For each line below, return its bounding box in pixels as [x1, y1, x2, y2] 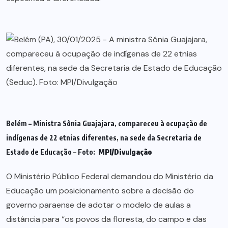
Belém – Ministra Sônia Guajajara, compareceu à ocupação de [6, 119, 207, 128]
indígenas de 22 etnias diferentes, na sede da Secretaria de [6, 133, 202, 142]
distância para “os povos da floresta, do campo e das [6, 214, 207, 225]
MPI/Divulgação [98, 148, 152, 157]
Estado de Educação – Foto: [6, 148, 98, 157]
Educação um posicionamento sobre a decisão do [6, 185, 194, 196]
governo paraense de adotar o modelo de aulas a [6, 199, 191, 211]
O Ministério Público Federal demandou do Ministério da [6, 171, 213, 182]
